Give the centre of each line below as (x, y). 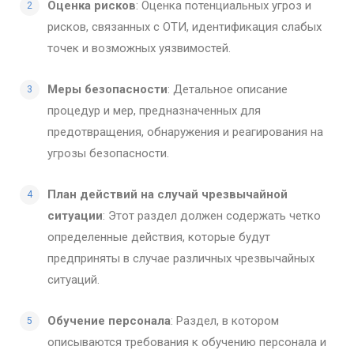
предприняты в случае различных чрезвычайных (181, 258)
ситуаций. (73, 280)
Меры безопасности (107, 89)
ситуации (75, 216)
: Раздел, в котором (225, 321)
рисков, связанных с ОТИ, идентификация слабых (185, 27)
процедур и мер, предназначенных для (154, 111)
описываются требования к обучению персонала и (187, 342)
